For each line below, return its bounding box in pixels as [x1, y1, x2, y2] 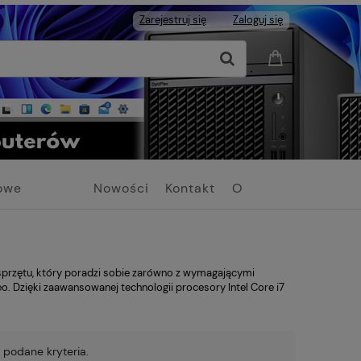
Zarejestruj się [139, 13, 206, 27]
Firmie [232, 211, 275, 229]
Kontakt [165, 179, 216, 197]
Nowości [93, 179, 149, 197]
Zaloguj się [233, 13, 283, 27]
